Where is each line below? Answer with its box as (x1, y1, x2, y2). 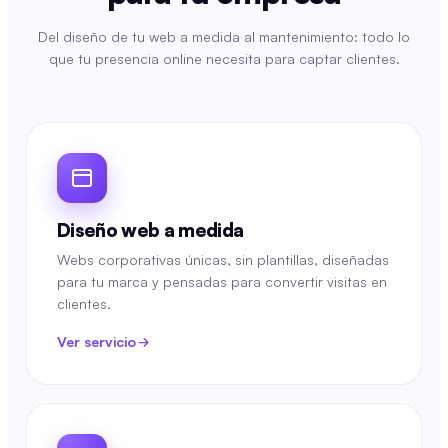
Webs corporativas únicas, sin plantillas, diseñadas (57, 251, 389, 268)
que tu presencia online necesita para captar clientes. (48, 50, 400, 67)
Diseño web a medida (57, 218, 244, 242)
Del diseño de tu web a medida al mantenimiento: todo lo (38, 28, 410, 45)
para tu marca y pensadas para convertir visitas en (57, 273, 387, 290)
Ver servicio (57, 333, 136, 350)
